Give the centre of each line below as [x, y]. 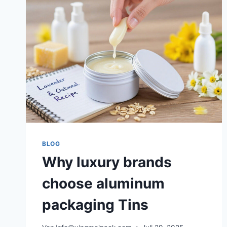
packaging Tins [95, 205]
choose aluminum [103, 184]
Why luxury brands [107, 162]
